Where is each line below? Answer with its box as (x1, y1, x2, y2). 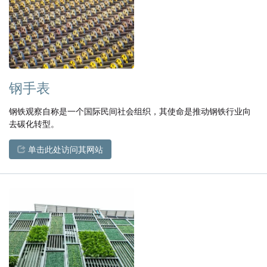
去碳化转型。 (9, 118, 59, 129)
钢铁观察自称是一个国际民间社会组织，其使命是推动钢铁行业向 (9, 105, 251, 117)
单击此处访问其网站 (26, 144, 103, 155)
